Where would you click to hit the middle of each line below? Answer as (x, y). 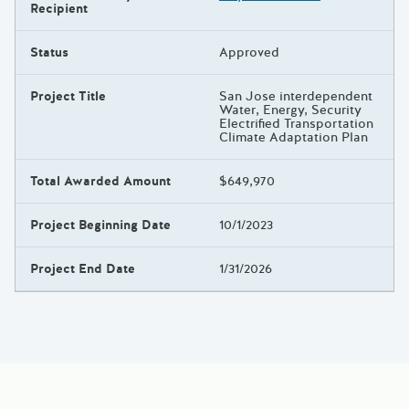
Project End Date (83, 268)
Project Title (68, 96)
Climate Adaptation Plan (294, 137)
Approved (249, 52)
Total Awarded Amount (100, 181)
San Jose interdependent (296, 96)
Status (49, 52)
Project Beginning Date (100, 225)
